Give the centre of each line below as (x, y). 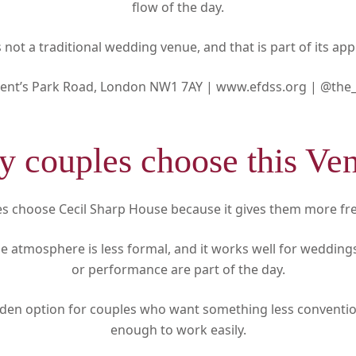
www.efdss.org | (268, 86)
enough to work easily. (178, 329)
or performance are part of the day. (178, 269)
